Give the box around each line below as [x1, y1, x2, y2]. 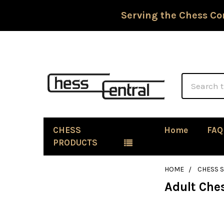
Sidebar [43, 182, 82, 194]
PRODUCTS [53, 137, 97, 147]
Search [181, 74, 209, 84]
